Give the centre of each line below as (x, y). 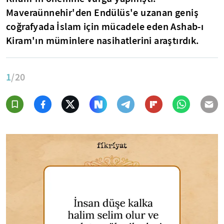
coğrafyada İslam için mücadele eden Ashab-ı (105, 26)
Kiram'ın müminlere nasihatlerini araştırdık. (103, 40)
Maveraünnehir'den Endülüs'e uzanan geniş (102, 12)
